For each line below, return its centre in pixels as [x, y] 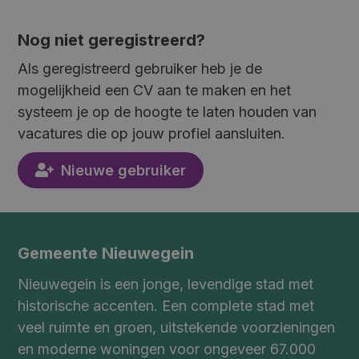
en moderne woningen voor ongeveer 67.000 [167, 349]
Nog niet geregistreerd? [112, 40]
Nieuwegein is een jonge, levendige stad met [166, 284]
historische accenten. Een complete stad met [166, 306]
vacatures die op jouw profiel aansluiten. [152, 133]
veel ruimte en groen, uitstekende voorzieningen [177, 327]
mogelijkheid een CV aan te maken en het [155, 90]
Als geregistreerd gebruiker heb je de [140, 68]
